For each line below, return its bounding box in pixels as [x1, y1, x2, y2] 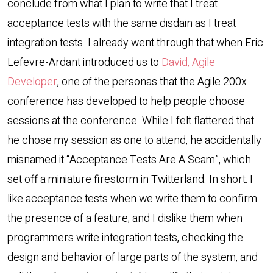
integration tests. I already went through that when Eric [7, 34, 263, 51]
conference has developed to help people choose [7, 93, 245, 110]
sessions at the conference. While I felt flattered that [7, 112, 254, 129]
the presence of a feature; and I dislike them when [7, 210, 243, 227]
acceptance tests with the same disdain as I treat [7, 15, 236, 32]
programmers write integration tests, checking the [7, 229, 243, 246]
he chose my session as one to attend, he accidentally [7, 132, 261, 149]
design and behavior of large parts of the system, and [7, 249, 258, 266]
